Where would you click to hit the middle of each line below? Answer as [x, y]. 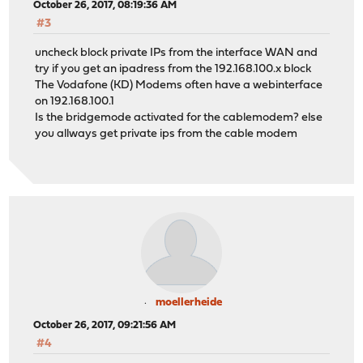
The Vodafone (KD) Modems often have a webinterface [179, 86]
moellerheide [189, 302]
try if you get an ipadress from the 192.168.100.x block [173, 70]
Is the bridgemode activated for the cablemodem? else [179, 118]
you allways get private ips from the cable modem [167, 135]
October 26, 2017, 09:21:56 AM [105, 325]
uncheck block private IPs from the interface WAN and [177, 53]
